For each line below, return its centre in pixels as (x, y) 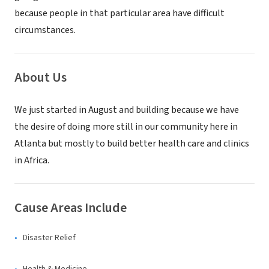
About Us (41, 77)
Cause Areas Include (71, 208)
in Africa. (32, 160)
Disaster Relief (49, 238)
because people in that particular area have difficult (119, 13)
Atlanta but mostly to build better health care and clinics (132, 144)
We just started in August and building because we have (127, 110)
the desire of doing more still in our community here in (126, 127)
